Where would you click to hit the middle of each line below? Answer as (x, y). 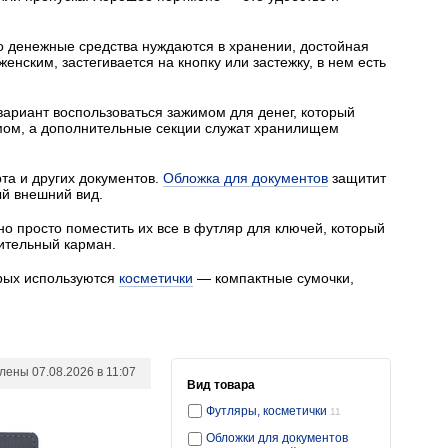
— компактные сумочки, (273, 278)
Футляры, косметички (268, 411)
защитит (357, 178)
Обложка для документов (245, 178)
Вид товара (221, 385)
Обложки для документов (277, 438)
